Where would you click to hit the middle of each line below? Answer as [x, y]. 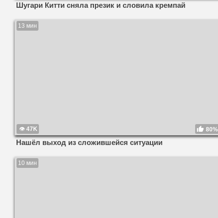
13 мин [27, 26]
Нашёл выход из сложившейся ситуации [89, 143]
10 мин [27, 163]
